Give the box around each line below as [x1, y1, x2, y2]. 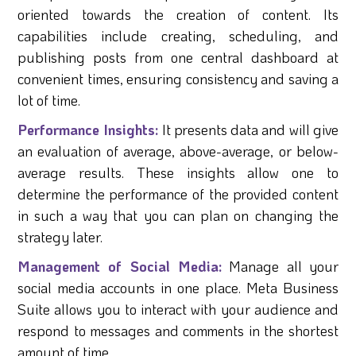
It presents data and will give [158, 120, 339, 139]
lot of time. [17, 91, 80, 110]
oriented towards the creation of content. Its [17, 5, 339, 24]
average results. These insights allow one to [17, 163, 339, 182]
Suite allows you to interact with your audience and [17, 300, 339, 319]
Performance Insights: [17, 120, 159, 139]
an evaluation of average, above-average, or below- [17, 141, 339, 161]
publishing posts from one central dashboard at [17, 48, 339, 67]
